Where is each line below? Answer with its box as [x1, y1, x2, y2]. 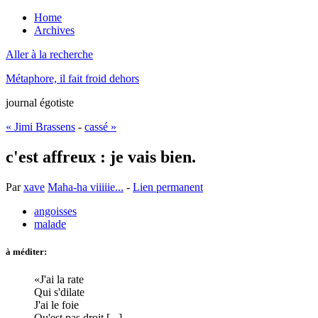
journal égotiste [6, 97, 74, 109]
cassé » [84, 121, 116, 133]
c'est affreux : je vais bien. [6, 147, 196, 166]
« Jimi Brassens [6, 121, 75, 133]
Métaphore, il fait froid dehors [6, 72, 139, 84]
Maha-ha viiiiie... [48, 180, 124, 193]
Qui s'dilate [34, 286, 84, 299]
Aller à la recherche [6, 48, 93, 60]
